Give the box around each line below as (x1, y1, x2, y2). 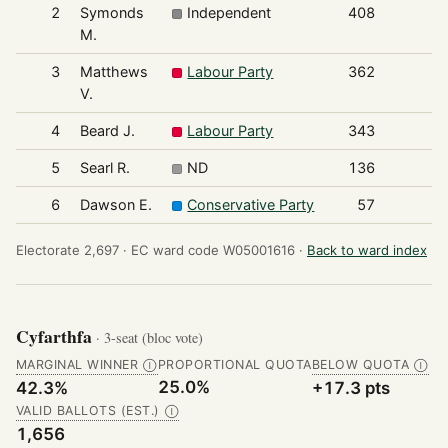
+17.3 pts (311, 378, 390, 399)
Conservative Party (187, 196, 315, 214)
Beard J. (79, 122, 135, 140)
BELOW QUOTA (311, 357, 410, 373)
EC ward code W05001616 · (131, 242, 303, 259)
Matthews (79, 63, 148, 81)
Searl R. (79, 159, 130, 177)
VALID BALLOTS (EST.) (16, 403, 160, 419)
